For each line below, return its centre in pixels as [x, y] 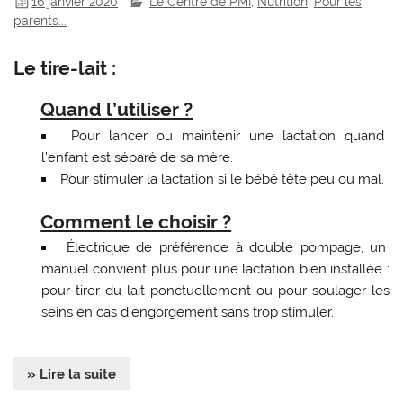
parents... [40, 21]
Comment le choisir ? [136, 222]
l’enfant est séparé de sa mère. [137, 157]
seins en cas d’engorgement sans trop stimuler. [187, 313]
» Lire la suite [72, 374]
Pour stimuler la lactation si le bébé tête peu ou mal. [222, 179]
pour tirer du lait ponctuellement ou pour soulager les [215, 291]
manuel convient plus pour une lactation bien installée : [215, 269]
